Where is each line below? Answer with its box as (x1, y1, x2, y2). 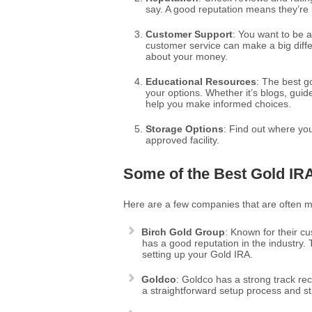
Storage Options (146, 123, 224, 134)
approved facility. (146, 134, 219, 146)
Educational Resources (146, 76, 256, 87)
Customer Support (146, 29, 233, 40)
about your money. (146, 51, 228, 62)
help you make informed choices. (146, 98, 291, 109)
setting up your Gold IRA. (142, 249, 253, 260)
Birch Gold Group (141, 226, 225, 237)
